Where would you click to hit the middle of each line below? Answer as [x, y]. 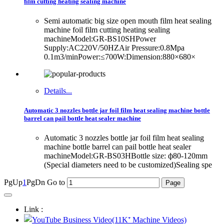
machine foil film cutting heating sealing [107, 29]
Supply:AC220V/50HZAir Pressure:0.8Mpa [114, 47]
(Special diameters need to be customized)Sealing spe [128, 165]
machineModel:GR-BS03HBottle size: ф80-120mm [126, 156]
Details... [58, 90]
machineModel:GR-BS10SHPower [100, 38]
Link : [33, 209]
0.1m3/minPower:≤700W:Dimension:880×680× [120, 56]
